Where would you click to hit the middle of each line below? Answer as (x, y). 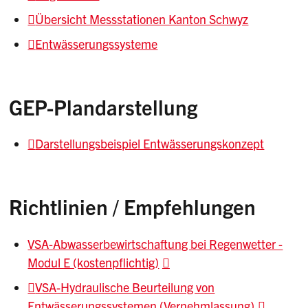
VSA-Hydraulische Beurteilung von (125, 287)
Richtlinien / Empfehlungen (133, 207)
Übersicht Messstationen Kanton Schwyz (142, 19)
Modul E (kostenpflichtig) (93, 262)
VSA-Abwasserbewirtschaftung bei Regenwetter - (155, 243)
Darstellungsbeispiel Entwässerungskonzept (150, 144)
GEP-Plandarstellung (103, 106)
